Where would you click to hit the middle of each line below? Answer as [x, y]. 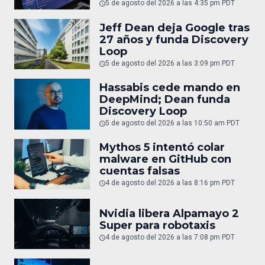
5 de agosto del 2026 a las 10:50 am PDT [172, 123]
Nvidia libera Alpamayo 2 [169, 213]
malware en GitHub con [165, 159]
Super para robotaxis [157, 225]
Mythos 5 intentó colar [162, 148]
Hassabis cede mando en [170, 87]
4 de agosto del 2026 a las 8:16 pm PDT [170, 183]
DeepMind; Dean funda [165, 99]
